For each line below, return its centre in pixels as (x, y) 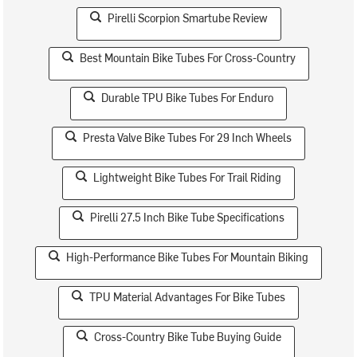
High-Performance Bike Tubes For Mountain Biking (187, 257)
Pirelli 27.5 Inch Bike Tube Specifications (187, 217)
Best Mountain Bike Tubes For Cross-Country (187, 58)
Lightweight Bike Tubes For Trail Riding (187, 177)
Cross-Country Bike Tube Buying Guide (187, 337)
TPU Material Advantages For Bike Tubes (187, 297)
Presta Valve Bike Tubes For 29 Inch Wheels (187, 137)
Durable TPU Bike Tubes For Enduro (187, 98)
